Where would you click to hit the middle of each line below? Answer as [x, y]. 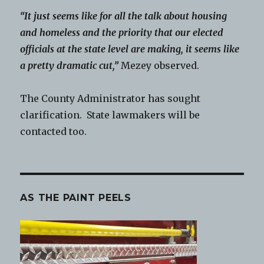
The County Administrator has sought [110, 99]
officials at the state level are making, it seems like [130, 49]
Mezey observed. [160, 66]
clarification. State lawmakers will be [110, 115]
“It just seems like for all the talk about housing [124, 16]
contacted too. [54, 132]
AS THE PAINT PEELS [76, 198]
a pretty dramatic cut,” [70, 66]
